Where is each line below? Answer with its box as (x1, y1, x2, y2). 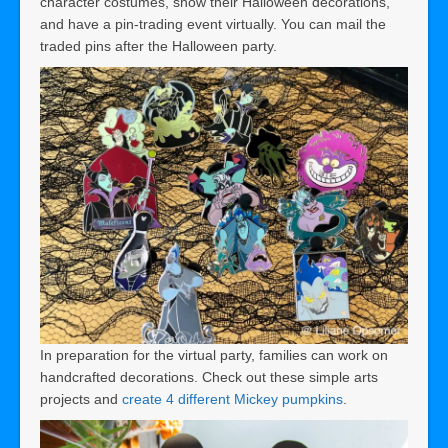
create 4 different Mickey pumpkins (122, 390, 343, 407)
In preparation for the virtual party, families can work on (40, 346, 388, 363)
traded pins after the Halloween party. (40, 37, 285, 54)
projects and (40, 390, 122, 407)
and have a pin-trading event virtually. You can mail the (40, 15, 386, 32)
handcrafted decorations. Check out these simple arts (40, 368, 378, 385)
